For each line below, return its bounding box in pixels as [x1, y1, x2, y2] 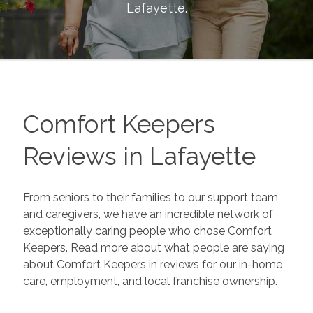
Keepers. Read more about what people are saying [22, 240, 284, 254]
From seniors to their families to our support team [22, 190, 278, 204]
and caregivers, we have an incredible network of [22, 207, 273, 221]
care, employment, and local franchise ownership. [22, 274, 277, 288]
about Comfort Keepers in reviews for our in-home [22, 257, 282, 271]
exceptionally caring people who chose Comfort [22, 224, 272, 238]
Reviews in [22, 142, 150, 170]
